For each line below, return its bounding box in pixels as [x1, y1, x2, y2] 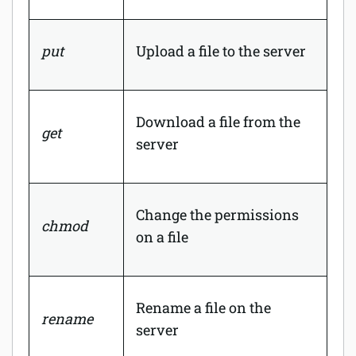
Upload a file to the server [136, 41, 306, 60]
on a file [136, 226, 188, 246]
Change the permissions [136, 204, 299, 224]
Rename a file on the [136, 297, 271, 317]
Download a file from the [136, 111, 300, 131]
